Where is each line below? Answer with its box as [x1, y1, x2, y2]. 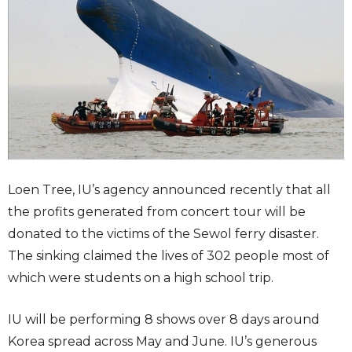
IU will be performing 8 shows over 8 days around [8, 311, 320, 327]
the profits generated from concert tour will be [8, 203, 306, 219]
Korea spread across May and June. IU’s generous [8, 333, 317, 349]
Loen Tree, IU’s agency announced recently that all [8, 181, 331, 197]
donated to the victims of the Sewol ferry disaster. [8, 225, 319, 241]
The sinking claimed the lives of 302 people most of [8, 247, 329, 263]
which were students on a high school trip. [8, 269, 273, 285]
